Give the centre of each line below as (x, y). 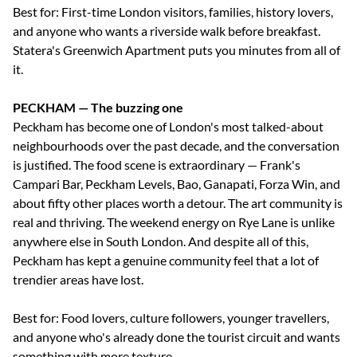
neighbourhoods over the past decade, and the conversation (176, 145)
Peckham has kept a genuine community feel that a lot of (166, 260)
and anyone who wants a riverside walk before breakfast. (167, 31)
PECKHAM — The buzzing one (98, 107)
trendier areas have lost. (78, 279)
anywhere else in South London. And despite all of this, (161, 241)
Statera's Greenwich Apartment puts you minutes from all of (177, 50)
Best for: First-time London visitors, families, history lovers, (173, 12)
